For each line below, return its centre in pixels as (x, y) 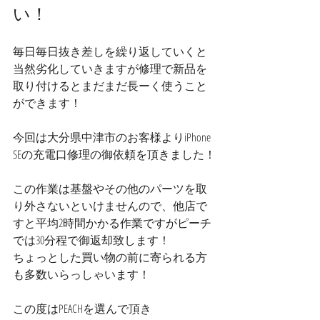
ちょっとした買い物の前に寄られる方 (110, 257)
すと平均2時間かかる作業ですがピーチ (112, 223)
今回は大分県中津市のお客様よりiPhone (113, 137)
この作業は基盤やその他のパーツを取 (110, 189)
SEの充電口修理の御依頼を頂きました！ (114, 154)
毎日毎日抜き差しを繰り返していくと (110, 51)
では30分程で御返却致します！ (91, 240)
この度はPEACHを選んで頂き (82, 309)
